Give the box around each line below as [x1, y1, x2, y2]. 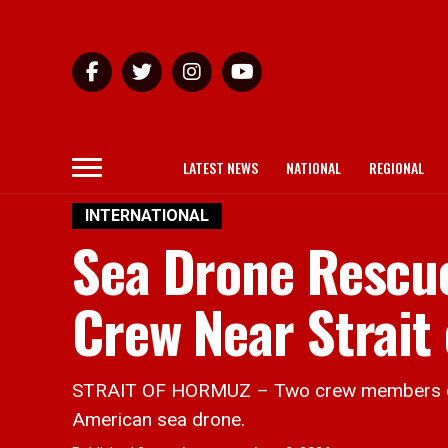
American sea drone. [72, 408, 245, 431]
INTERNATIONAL [85, 206, 209, 225]
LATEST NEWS [183, 157, 258, 178]
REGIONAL [369, 157, 424, 178]
